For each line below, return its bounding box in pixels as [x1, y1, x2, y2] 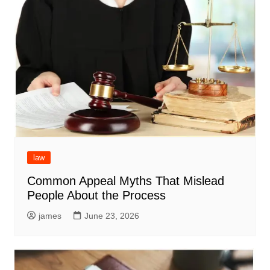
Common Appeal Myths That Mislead [27, 174, 224, 187]
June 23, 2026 [84, 210, 139, 221]
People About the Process [27, 188, 166, 202]
